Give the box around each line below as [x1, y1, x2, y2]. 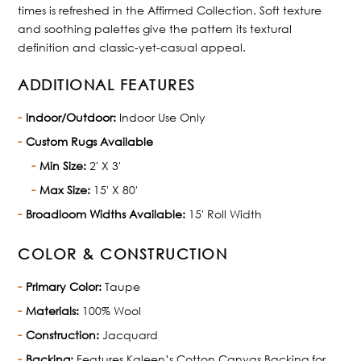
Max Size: [39, 183, 91, 197]
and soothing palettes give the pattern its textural [18, 22, 293, 36]
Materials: [26, 304, 80, 318]
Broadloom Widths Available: [26, 207, 186, 222]
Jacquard [99, 328, 159, 342]
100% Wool [79, 304, 142, 318]
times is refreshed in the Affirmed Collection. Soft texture [18, 3, 322, 18]
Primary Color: [26, 280, 102, 294]
